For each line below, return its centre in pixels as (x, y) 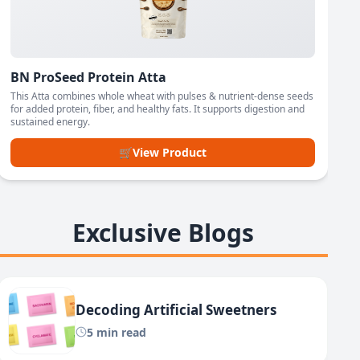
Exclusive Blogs (163, 233)
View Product (170, 153)
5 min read (117, 332)
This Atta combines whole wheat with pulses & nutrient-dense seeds (162, 96)
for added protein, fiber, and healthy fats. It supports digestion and (158, 109)
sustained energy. (51, 122)
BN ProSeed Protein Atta (89, 78)
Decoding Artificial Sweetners (176, 309)
